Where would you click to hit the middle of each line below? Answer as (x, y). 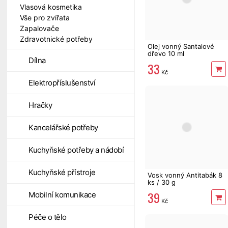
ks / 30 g (162, 182)
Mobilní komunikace (62, 195)
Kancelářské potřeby (63, 127)
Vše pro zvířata (45, 18)
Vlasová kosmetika (51, 7)
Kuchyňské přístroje (62, 172)
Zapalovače (39, 28)
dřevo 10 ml (166, 54)
